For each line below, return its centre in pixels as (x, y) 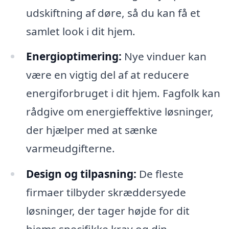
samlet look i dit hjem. (81, 31)
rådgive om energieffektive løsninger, (120, 112)
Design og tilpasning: (81, 174)
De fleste (160, 174)
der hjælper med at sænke (91, 130)
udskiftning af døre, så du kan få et (113, 13)
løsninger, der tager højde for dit (108, 211)
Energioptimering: (74, 56)
